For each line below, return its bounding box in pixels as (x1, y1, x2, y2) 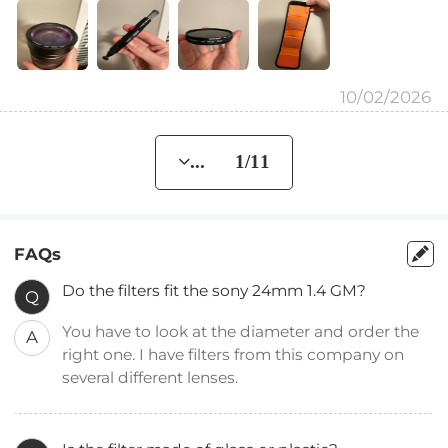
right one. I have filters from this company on (62, 345, 405, 365)
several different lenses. (62, 368, 243, 388)
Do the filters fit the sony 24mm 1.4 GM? (62, 281, 367, 301)
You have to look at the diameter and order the (62, 322, 420, 342)
